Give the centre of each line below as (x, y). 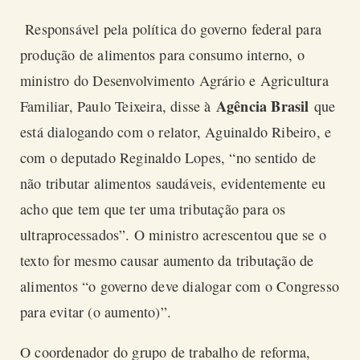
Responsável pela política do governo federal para (171, 29)
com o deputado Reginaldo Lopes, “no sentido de (168, 158)
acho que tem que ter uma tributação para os (153, 209)
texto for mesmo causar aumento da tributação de (167, 261)
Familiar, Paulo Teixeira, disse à (118, 106)
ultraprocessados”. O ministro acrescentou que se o (174, 235)
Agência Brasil (265, 106)
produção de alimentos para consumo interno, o (163, 55)
